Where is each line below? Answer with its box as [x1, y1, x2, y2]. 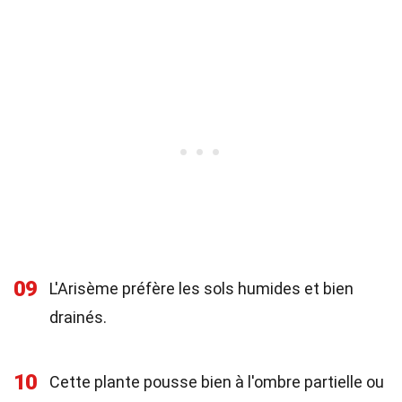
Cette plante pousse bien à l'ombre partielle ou [49, 372, 384, 391]
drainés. [49, 308, 107, 327]
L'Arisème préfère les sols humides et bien [49, 279, 354, 298]
